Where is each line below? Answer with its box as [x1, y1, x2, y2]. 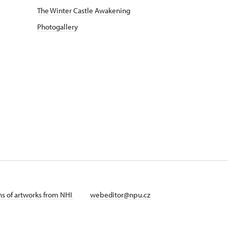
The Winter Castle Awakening [37, 6, 130, 15]
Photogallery [37, 22, 78, 32]
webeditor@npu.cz [90, 190, 150, 199]
